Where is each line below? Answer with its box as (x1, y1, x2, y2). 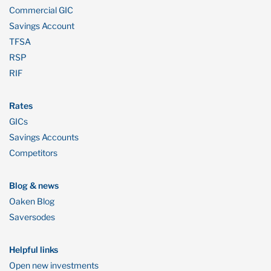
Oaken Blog (9, 195, 54, 206)
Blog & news (9, 180, 59, 191)
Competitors (9, 147, 57, 158)
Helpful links (9, 244, 58, 255)
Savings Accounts (9, 131, 79, 142)
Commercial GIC (9, 4, 73, 15)
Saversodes (9, 211, 55, 222)
